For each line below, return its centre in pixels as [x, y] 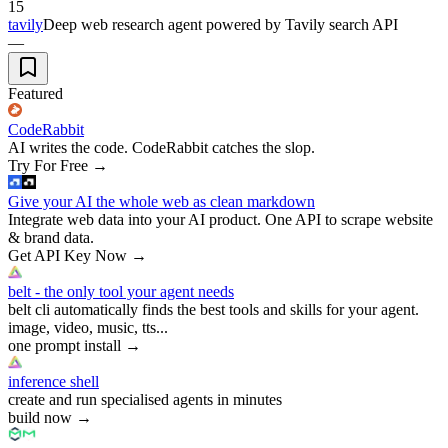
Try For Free [48, 165]
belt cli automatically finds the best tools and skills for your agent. [213, 309]
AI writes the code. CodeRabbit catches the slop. [161, 147]
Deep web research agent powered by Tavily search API [220, 24]
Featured [35, 93]
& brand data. [51, 237]
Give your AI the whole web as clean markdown [161, 201]
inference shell [53, 381]
